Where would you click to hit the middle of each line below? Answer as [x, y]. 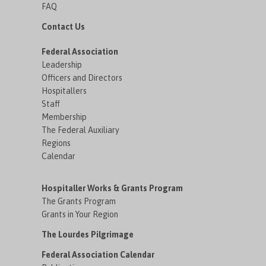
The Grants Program [79, 202]
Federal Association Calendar [98, 255]
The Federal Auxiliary [81, 130]
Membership [64, 117]
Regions [56, 143]
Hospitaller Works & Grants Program [113, 189]
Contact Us [64, 27]
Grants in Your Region [80, 215]
